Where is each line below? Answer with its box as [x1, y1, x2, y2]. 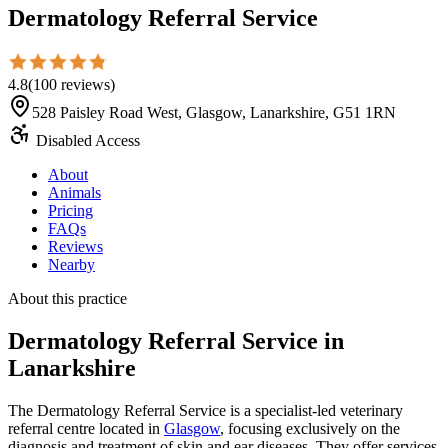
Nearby [48, 255, 95, 273]
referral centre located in [8, 419, 164, 437]
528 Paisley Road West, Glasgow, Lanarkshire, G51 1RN [32, 103, 396, 121]
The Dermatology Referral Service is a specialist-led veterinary [8, 401, 403, 419]
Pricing [48, 201, 93, 219]
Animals [48, 183, 101, 201]
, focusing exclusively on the [220, 419, 400, 437]
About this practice [8, 289, 127, 307]
